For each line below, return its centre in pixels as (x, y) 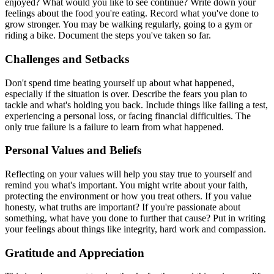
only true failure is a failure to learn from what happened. (114, 127)
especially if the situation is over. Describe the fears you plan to (126, 94)
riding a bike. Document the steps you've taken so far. (108, 35)
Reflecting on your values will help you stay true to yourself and (128, 174)
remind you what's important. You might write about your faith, (126, 185)
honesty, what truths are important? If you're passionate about (123, 207)
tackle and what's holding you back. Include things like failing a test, (136, 105)
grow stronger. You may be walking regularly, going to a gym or (128, 24)
